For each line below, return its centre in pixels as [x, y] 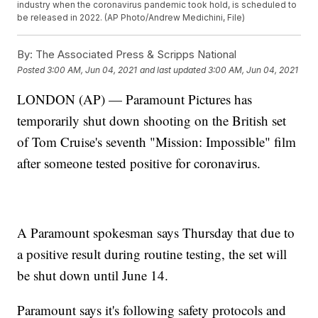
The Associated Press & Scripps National [135, 55]
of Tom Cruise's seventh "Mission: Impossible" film [157, 142]
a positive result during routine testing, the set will [152, 254]
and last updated [173, 70]
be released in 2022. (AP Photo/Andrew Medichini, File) [131, 18]
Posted [32, 70]
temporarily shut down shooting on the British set [152, 121]
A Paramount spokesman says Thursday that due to [156, 233]
